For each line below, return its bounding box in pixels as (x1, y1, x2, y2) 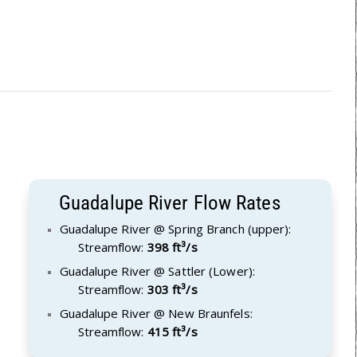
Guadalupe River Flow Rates (59, 190, 280, 214)
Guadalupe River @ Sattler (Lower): (59, 262, 255, 279)
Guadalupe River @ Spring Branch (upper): (59, 220, 292, 237)
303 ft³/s (147, 280, 198, 297)
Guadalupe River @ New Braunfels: (59, 304, 253, 321)
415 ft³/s (147, 323, 198, 339)
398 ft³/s (147, 238, 198, 255)
